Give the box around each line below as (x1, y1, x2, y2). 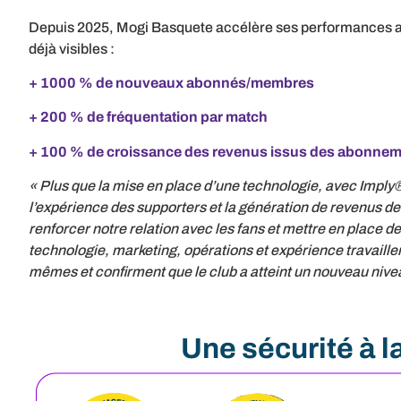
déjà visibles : (29, 40, 115, 56)
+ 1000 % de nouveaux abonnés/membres (29, 75, 314, 91)
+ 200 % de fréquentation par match (29, 109, 268, 125)
